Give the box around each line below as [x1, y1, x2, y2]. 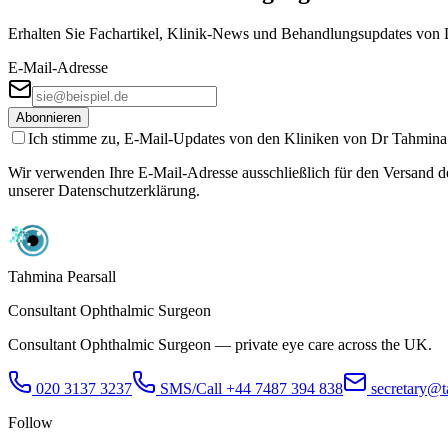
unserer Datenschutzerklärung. [8, 181, 200, 199]
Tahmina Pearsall [8, 267, 116, 285]
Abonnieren [16, 109, 81, 125]
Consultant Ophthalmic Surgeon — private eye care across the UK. [8, 335, 432, 353]
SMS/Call [156, 379, 226, 397]
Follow [8, 413, 53, 431]
